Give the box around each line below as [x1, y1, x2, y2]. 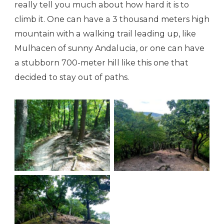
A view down [136, 130, 187, 140]
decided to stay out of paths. [14, 72, 129, 82]
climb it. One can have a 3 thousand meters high [14, 14, 209, 24]
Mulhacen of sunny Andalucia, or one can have [14, 43, 204, 53]
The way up [38, 130, 86, 140]
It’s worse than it [29, 198, 95, 208]
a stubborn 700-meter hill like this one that [14, 58, 188, 68]
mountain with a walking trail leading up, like [14, 29, 196, 39]
